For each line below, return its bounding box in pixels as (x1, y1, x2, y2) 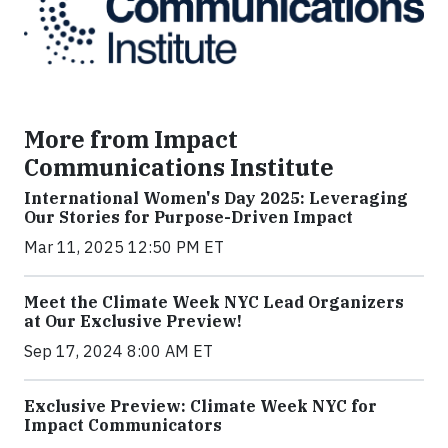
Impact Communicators (24, 415, 222, 436)
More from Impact (24, 124, 238, 155)
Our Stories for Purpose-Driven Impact (24, 207, 353, 228)
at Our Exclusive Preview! (24, 311, 242, 332)
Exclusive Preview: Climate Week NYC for (24, 396, 377, 417)
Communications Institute (24, 152, 334, 183)
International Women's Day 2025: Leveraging (24, 188, 408, 209)
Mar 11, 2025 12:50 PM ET (24, 237, 224, 258)
